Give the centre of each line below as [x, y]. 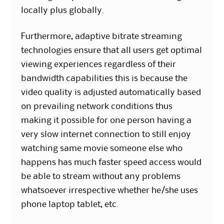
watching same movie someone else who [102, 149]
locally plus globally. [63, 11]
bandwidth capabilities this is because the [104, 79]
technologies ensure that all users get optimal [112, 51]
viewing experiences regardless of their [99, 65]
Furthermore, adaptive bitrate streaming [102, 37]
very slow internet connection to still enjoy [106, 135]
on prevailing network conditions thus [97, 107]
